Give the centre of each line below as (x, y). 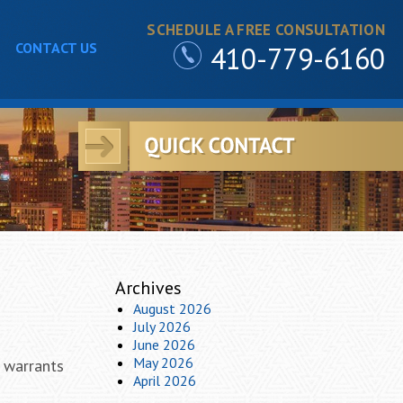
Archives (148, 288)
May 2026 (163, 363)
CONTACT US (56, 48)
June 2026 (164, 345)
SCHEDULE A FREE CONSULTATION (266, 30)
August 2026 (172, 309)
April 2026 (165, 381)
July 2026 (162, 327)
